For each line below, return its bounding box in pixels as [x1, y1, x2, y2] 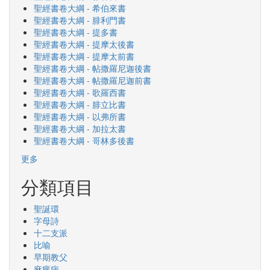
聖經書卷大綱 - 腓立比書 [34, 98, 126, 110]
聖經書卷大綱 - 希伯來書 [34, 2, 126, 14]
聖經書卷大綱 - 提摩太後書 [34, 38, 134, 50]
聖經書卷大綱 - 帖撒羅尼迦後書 [34, 62, 151, 74]
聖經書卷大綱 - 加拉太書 [34, 122, 126, 134]
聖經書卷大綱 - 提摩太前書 [34, 50, 134, 62]
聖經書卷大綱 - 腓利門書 [34, 14, 126, 26]
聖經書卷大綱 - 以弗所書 [34, 110, 126, 122]
